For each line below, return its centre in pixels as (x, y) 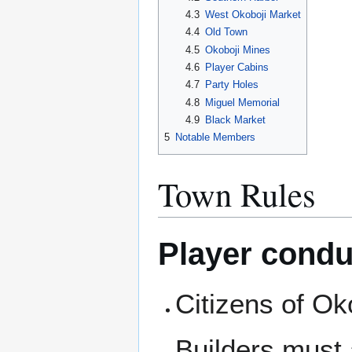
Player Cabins (236, 68)
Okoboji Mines (237, 49)
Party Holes (231, 85)
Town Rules (237, 194)
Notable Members (215, 137)
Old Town (226, 32)
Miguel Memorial (242, 102)
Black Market (235, 120)
